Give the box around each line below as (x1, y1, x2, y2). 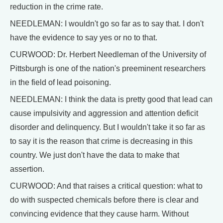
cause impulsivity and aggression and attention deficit (10, 109, 198, 117)
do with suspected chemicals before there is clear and (10, 196, 199, 204)
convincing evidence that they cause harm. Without (10, 210, 189, 218)
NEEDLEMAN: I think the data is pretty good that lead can (10, 95, 213, 104)
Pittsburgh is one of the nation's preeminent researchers (10, 64, 206, 73)
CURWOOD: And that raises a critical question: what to (10, 182, 203, 190)
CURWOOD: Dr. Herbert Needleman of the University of (10, 50, 206, 59)
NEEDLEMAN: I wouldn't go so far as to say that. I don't (10, 19, 204, 28)
